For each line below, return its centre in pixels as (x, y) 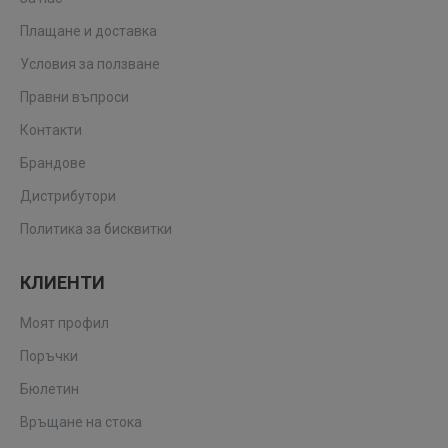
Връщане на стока (81, 422)
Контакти (51, 130)
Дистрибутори (68, 196)
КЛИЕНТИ (62, 282)
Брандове (53, 163)
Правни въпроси (74, 97)
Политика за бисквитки (96, 229)
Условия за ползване (90, 64)
